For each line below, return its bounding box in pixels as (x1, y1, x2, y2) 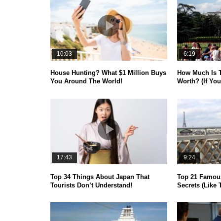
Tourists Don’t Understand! (50, 181, 132, 189)
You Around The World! (50, 77, 122, 85)
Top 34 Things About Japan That (50, 173, 149, 181)
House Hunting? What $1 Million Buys (50, 69, 166, 77)
